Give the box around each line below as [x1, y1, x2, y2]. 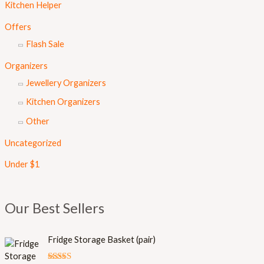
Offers [4, 21, 31, 32]
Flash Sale [25, 38, 64, 49]
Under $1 [4, 159, 39, 170]
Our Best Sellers [4, 199, 104, 216]
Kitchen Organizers [25, 97, 100, 107]
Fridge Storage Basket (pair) [47, 235, 156, 245]
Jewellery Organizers [25, 77, 106, 88]
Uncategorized [4, 137, 61, 148]
